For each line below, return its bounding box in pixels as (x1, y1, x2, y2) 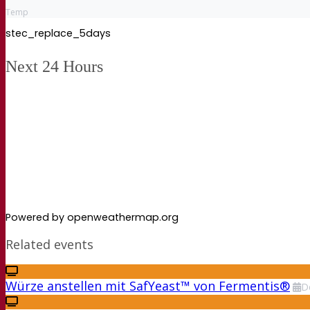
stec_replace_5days (6, 26, 111, 40)
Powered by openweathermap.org (6, 210, 179, 225)
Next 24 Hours (6, 57, 103, 75)
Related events (6, 236, 93, 253)
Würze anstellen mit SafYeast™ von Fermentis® (6, 277, 290, 295)
